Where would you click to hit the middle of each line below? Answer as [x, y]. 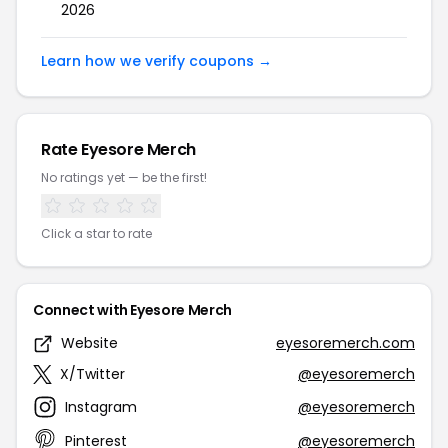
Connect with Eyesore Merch [132, 310]
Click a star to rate [96, 233]
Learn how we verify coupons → [156, 61]
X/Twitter [92, 374]
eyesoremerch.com [345, 343]
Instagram [101, 406]
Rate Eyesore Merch [118, 149]
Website [89, 343]
